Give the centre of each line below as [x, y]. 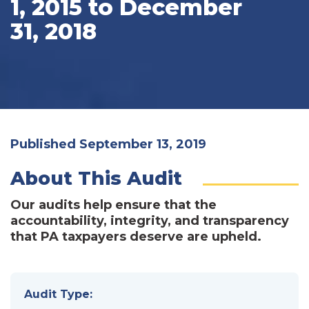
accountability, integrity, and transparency [150, 220]
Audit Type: [58, 294]
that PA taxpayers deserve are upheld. [136, 236]
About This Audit [96, 178]
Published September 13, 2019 [108, 144]
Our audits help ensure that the [113, 205]
